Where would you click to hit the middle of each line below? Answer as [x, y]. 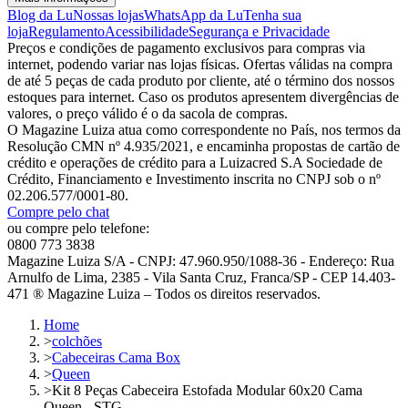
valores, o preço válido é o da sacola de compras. [148, 114]
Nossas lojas [108, 15]
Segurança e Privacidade [259, 32]
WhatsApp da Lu [194, 15]
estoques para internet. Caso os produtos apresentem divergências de [203, 97]
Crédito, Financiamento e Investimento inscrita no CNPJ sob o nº [194, 179]
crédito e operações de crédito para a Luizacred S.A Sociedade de [195, 163]
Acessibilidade [147, 32]
